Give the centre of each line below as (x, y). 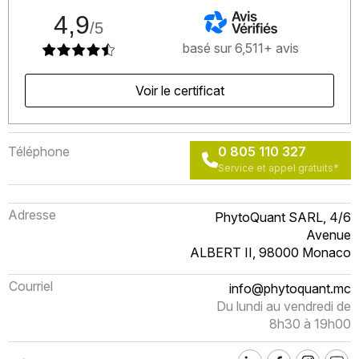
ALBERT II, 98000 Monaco (270, 252)
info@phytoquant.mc (290, 288)
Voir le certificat (179, 91)
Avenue (329, 235)
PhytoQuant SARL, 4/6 (283, 217)
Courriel (31, 286)
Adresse (32, 215)
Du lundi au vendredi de (284, 306)
